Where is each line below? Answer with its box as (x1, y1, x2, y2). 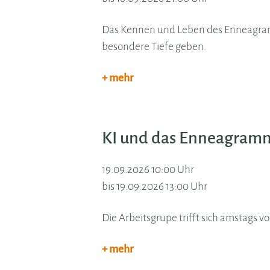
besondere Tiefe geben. (102, 41, 207, 53)
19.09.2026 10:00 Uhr (102, 164, 195, 176)
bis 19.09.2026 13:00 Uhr (102, 181, 208, 193)
